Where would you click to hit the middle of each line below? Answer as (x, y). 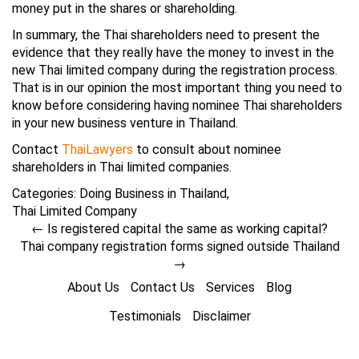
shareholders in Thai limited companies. (122, 167)
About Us (93, 287)
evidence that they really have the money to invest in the (173, 52)
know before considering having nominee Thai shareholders (177, 105)
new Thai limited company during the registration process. (175, 70)
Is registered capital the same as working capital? (186, 229)
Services (230, 287)
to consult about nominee (207, 149)
